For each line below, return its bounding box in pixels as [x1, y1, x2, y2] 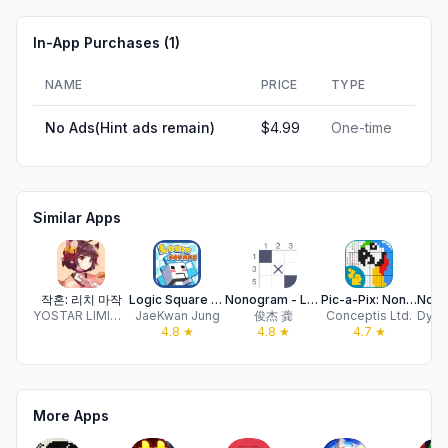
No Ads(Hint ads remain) [45, 119, 215, 136]
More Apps [33, 407, 109, 424]
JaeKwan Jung [134, 308, 220, 323]
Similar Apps [33, 209, 121, 226]
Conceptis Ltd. [326, 308, 412, 323]
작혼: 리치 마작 [40, 292, 122, 307]
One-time [331, 119, 392, 136]
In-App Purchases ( [33, 34, 169, 51]
